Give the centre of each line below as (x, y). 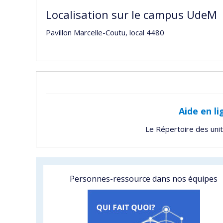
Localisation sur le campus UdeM (131, 14)
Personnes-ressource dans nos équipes (144, 179)
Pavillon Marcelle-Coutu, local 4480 (105, 32)
